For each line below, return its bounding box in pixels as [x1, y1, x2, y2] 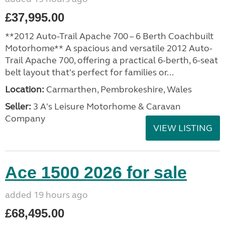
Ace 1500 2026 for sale [5, 163, 187, 182]
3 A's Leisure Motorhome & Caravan [31, 101, 181, 112]
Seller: [5, 101, 31, 112]
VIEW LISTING [153, 123, 212, 134]
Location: [5, 84, 44, 95]
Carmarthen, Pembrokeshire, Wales [44, 84, 192, 95]
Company [5, 113, 45, 124]
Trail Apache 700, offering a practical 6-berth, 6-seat [5, 55, 218, 66]
